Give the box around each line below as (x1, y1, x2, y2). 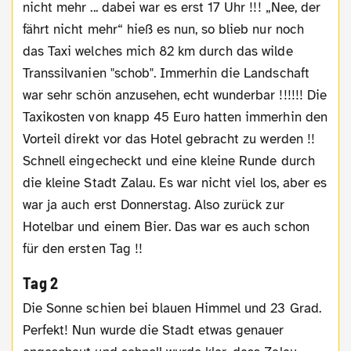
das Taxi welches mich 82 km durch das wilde (23, 43, 293, 60)
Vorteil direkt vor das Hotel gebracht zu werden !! (23, 131, 315, 148)
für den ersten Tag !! (23, 241, 143, 258)
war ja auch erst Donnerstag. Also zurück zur (23, 197, 284, 214)
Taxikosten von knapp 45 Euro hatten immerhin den (23, 109, 327, 126)
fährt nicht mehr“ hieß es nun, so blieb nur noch (23, 21, 304, 38)
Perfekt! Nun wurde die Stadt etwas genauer (23, 322, 284, 339)
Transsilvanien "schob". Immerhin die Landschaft (23, 65, 309, 82)
